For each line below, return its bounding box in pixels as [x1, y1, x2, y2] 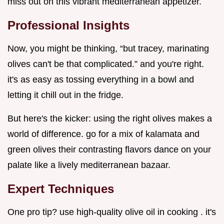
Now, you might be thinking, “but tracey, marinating [7, 43, 209, 54]
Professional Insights [7, 18, 129, 32]
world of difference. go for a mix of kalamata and [7, 129, 199, 139]
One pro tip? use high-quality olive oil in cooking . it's [7, 207, 216, 217]
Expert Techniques [7, 182, 114, 196]
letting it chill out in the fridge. [7, 90, 123, 100]
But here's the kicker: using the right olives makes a [7, 113, 212, 124]
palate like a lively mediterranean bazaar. [7, 160, 170, 170]
